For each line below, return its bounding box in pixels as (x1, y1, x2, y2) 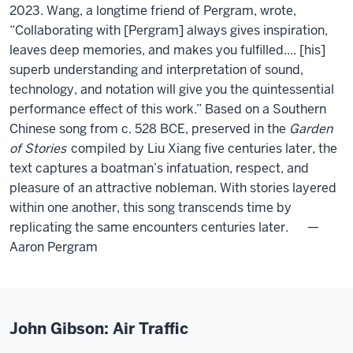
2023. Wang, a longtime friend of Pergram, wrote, (9, 2, 296, 19)
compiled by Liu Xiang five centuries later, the (68, 140, 337, 157)
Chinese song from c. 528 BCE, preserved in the (9, 121, 289, 137)
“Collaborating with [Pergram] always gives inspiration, (9, 22, 328, 39)
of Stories (9, 140, 66, 157)
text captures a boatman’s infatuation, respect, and (9, 160, 309, 176)
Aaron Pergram (9, 239, 98, 255)
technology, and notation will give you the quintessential (9, 81, 334, 98)
